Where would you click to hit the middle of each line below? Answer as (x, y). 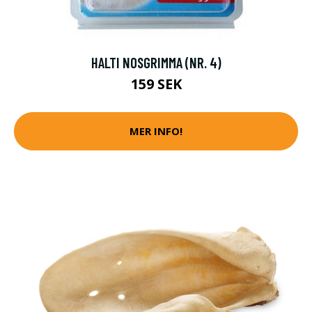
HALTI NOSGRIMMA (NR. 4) (156, 62)
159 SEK (156, 84)
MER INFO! (156, 131)
